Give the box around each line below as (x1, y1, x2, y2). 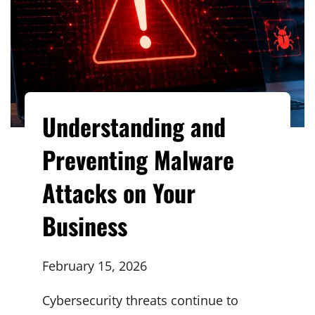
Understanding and (42, 108, 226, 144)
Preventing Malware (42, 141, 234, 177)
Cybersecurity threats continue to (42, 291, 238, 309)
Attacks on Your (42, 174, 195, 210)
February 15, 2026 (42, 257, 147, 274)
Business (42, 207, 127, 243)
